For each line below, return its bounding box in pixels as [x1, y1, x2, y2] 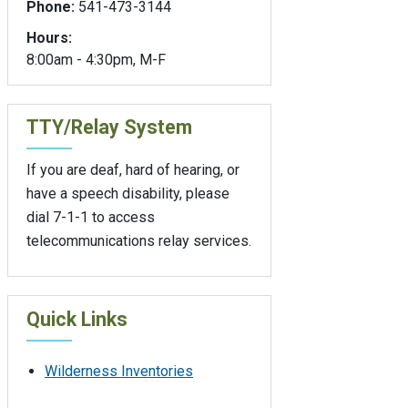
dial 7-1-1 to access [26, 209, 155, 226]
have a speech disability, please [26, 185, 229, 202]
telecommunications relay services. [26, 232, 251, 250]
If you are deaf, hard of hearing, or [26, 161, 240, 178]
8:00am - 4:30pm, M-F [26, 50, 166, 68]
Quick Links [26, 307, 127, 331]
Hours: [26, 28, 72, 46]
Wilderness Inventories [45, 362, 193, 380]
